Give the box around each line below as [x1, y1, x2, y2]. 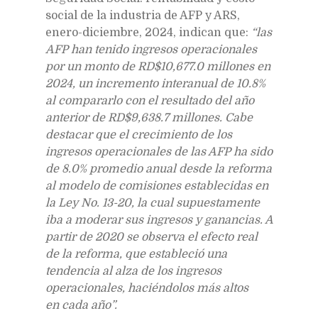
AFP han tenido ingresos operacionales [45, 43, 257, 56]
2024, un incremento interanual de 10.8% [45, 77, 265, 90]
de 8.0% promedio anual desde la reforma [45, 162, 272, 175]
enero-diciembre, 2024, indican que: [45, 26, 251, 39]
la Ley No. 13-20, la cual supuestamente [45, 196, 260, 209]
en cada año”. [45, 298, 117, 312]
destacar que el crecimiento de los [45, 128, 232, 141]
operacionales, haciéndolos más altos [45, 281, 248, 295]
